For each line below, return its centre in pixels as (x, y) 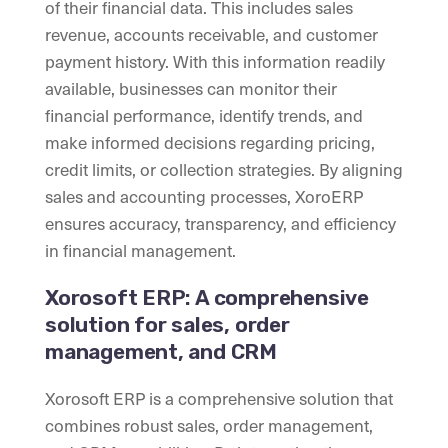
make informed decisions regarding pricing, (210, 142)
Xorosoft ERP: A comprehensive (207, 298)
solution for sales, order (167, 325)
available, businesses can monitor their (191, 88)
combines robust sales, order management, (209, 425)
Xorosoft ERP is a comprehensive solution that (219, 398)
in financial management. (140, 250)
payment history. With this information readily (215, 61)
